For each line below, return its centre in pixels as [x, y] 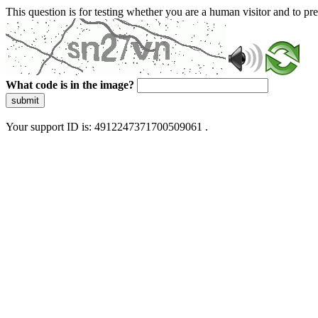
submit [25, 100]
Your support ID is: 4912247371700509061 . [107, 127]
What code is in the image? [70, 85]
